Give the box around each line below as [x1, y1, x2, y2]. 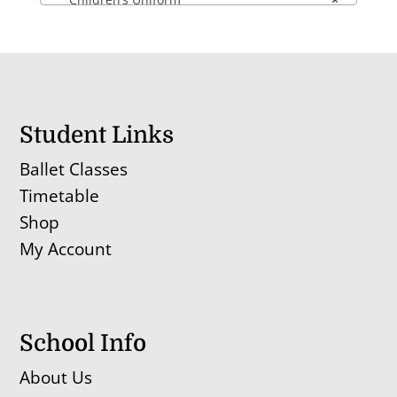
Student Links [19, 122, 175, 149]
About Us [19, 366, 93, 390]
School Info [19, 331, 147, 357]
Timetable [19, 184, 100, 208]
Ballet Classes [19, 158, 128, 182]
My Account [19, 237, 113, 261]
